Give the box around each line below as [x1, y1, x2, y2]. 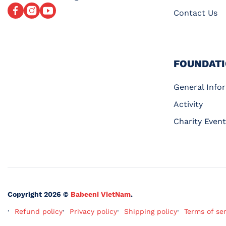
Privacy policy [70, 207, 117, 215]
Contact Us [173, 8, 217, 18]
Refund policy [15, 207, 63, 215]
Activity [173, 99, 203, 109]
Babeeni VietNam [71, 190, 131, 198]
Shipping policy [124, 207, 177, 215]
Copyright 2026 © [8, 190, 71, 198]
